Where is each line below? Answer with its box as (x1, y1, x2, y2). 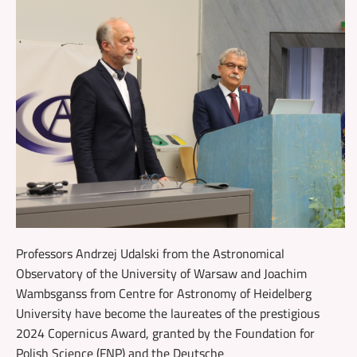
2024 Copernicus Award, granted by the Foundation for (16, 320, 315, 345)
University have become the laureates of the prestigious (16, 300, 320, 325)
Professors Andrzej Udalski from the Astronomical (16, 241, 284, 265)
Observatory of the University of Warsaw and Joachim (16, 261, 307, 285)
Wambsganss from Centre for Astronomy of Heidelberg (16, 280, 312, 305)
